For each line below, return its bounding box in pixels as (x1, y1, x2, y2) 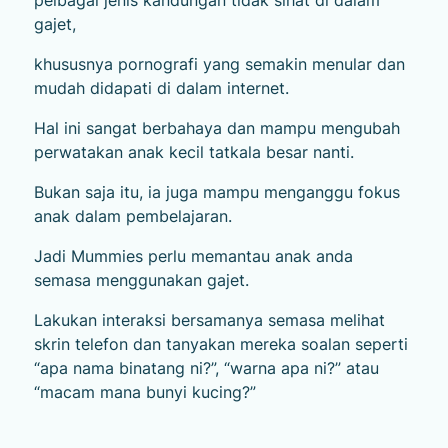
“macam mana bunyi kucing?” (33, 382, 256, 403)
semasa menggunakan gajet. (33, 270, 249, 291)
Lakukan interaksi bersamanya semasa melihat (33, 310, 385, 331)
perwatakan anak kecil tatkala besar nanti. (33, 142, 354, 163)
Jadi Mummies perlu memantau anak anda (33, 246, 353, 267)
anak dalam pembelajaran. (33, 206, 232, 227)
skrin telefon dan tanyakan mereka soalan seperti (33, 334, 408, 355)
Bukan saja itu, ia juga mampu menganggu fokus (33, 182, 400, 203)
